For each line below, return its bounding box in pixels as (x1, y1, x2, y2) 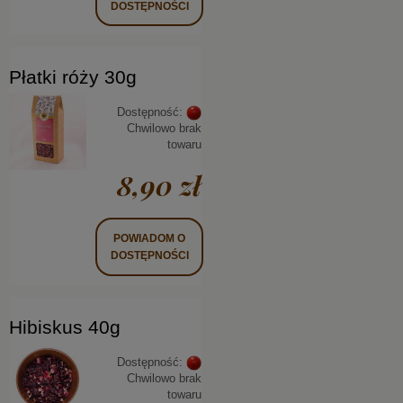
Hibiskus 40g (9, 316, 121, 337)
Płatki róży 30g (9, 66, 137, 87)
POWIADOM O (113, 232, 186, 246)
